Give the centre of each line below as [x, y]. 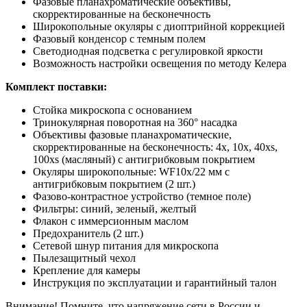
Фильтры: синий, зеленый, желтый [115, 208]
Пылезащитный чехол [84, 258]
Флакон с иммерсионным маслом [111, 221]
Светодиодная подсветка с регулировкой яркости [148, 51]
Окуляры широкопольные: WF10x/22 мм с [131, 171]
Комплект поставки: [56, 86]
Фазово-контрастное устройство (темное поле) [142, 196]
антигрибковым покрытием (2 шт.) [114, 184]
